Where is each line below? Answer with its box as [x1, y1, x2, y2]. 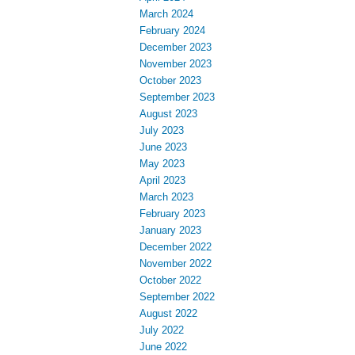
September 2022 [139, 291, 215, 303]
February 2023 [139, 208, 205, 220]
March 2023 [139, 191, 193, 204]
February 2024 [139, 25, 205, 37]
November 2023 [139, 58, 212, 71]
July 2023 [139, 124, 184, 137]
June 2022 [139, 341, 187, 353]
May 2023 [139, 158, 185, 170]
